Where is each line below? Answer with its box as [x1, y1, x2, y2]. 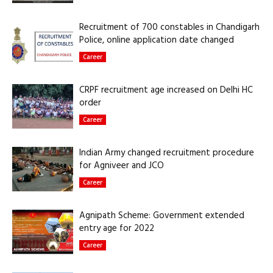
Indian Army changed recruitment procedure [79, 146, 254, 160]
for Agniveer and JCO [79, 158, 164, 173]
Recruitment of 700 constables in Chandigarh [79, 20, 260, 35]
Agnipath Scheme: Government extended [79, 208, 244, 223]
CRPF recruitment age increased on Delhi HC [79, 83, 253, 97]
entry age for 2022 [79, 221, 154, 236]
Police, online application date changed [79, 33, 234, 48]
